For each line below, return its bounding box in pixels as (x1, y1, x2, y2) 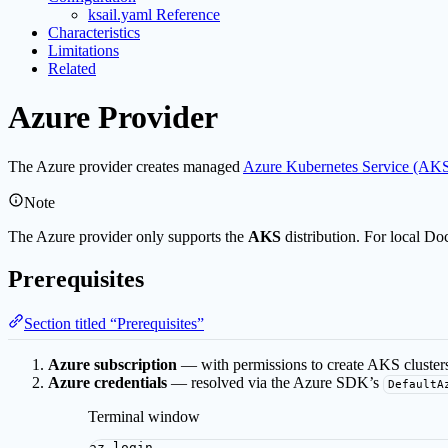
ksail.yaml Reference (88, 5, 220, 23)
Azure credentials (48, 373, 167, 391)
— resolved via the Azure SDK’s (167, 373, 383, 391)
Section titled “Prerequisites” (24, 314, 204, 332)
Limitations (48, 41, 119, 59)
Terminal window (88, 407, 200, 425)
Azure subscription (48, 355, 177, 373)
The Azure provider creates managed (8, 157, 243, 175)
